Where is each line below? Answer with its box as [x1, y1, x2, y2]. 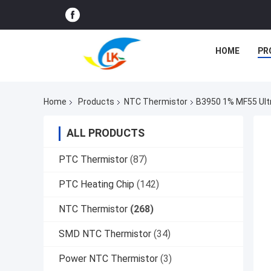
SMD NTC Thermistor [59, 228, 151, 240]
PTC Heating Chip [59, 178, 134, 191]
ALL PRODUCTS [67, 126, 145, 140]
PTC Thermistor [59, 154, 128, 166]
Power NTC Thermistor [59, 253, 158, 265]
